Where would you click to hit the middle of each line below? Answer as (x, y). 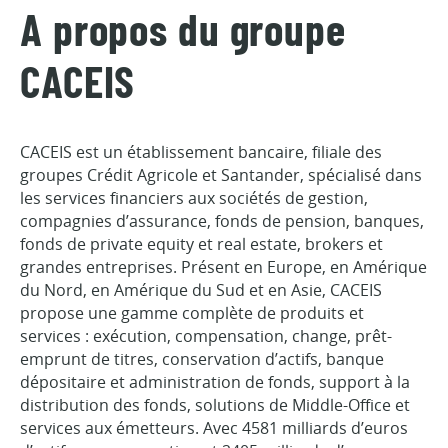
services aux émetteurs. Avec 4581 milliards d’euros (214, 428)
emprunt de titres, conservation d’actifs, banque (202, 359)
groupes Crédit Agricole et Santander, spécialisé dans (221, 175)
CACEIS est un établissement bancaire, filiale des (201, 152)
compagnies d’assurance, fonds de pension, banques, (222, 221)
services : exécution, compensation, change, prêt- (206, 336)
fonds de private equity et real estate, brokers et (201, 244)
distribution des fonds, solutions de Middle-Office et (215, 405)
